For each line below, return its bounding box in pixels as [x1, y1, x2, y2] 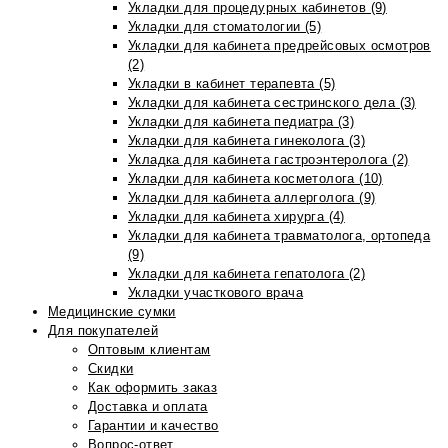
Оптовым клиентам [88, 342, 211, 357]
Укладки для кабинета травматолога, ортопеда [128, 228, 431, 243]
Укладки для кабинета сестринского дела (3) [128, 95, 416, 110]
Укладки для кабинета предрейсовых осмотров [128, 38, 431, 53]
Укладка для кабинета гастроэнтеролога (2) [128, 152, 409, 167]
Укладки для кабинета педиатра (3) [128, 114, 355, 129]
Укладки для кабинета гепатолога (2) [128, 266, 365, 281]
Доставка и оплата [88, 399, 208, 414]
